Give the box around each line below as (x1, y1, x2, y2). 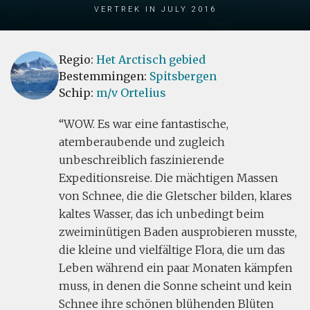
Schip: (59, 86, 96, 100)
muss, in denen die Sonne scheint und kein (59, 279, 292, 293)
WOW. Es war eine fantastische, (64, 117, 228, 131)
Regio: (59, 53, 96, 66)
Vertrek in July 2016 (93, 1, 217, 15)
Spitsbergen (149, 69, 217, 83)
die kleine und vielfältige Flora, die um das (59, 243, 285, 257)
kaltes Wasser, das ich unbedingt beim (59, 207, 264, 221)
